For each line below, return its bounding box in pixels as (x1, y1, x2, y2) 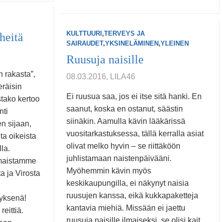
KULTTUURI (66, 30, 102, 37)
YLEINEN (161, 40, 189, 47)
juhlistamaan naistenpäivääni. (66, 154, 171, 163)
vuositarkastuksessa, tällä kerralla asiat (66, 129, 204, 138)
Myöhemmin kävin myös (66, 166, 151, 175)
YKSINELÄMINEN (105, 40, 159, 47)
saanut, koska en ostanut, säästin (66, 105, 183, 113)
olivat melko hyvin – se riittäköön (66, 142, 180, 150)
